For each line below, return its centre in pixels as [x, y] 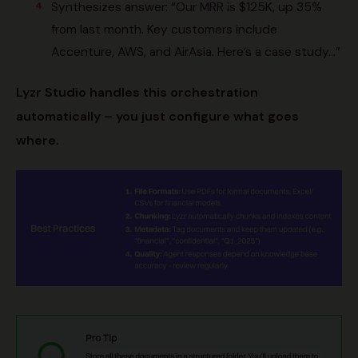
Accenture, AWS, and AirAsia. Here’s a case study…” [196, 52]
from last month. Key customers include [164, 29]
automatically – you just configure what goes [157, 116]
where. [38, 140]
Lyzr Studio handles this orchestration [137, 92]
